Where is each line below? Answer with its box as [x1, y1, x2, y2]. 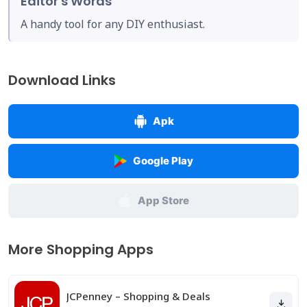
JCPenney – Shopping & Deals [66, 289, 210, 303]
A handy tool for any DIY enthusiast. [21, 16, 205, 32]
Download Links [8, 71, 116, 90]
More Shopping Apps [8, 240, 153, 259]
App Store [137, 194, 189, 207]
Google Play [133, 154, 193, 167]
